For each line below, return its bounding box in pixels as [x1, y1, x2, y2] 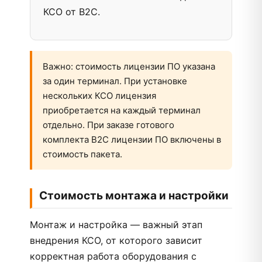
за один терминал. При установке [43, 75, 187, 87]
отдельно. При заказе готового [43, 119, 174, 130]
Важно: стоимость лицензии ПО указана [43, 61, 215, 72]
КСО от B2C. [43, 6, 100, 18]
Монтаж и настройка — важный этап [30, 219, 202, 230]
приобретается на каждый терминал [43, 105, 201, 116]
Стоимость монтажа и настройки [39, 189, 229, 202]
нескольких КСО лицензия [43, 90, 156, 101]
